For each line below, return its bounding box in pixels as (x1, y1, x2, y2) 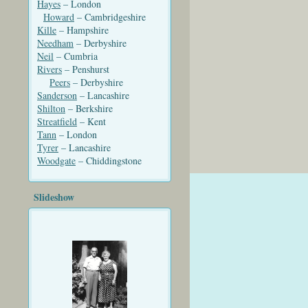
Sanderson (37, 89, 77, 102)
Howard (43, 10, 74, 23)
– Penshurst (62, 63, 162, 76)
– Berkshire (65, 102, 129, 115)
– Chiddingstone (76, 154, 142, 167)
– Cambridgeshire (74, 10, 149, 23)
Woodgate (37, 154, 76, 167)
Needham (37, 36, 74, 49)
